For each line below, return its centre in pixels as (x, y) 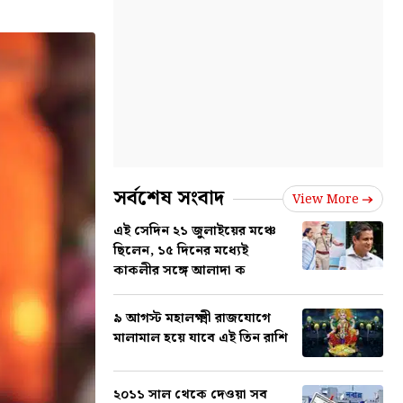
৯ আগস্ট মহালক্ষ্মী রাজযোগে (192, 318)
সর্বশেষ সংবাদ (169, 198)
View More (326, 200)
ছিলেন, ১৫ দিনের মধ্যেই (181, 251)
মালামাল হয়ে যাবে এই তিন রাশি (201, 338)
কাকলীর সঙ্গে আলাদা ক (179, 271)
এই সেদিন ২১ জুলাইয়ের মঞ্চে (195, 231)
